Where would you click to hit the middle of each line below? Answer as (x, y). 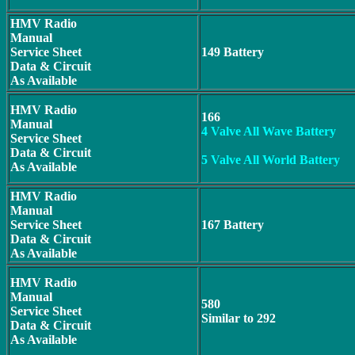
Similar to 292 (239, 318)
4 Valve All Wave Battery (269, 131)
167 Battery (233, 225)
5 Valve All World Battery (271, 160)
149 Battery (233, 52)
